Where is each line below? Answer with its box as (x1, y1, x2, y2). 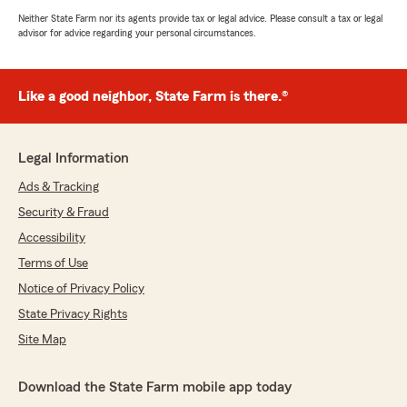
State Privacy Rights (18, 308, 127, 322)
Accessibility (18, 232, 85, 245)
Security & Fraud (18, 206, 109, 220)
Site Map (18, 333, 66, 347)
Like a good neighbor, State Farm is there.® (18, 89, 288, 104)
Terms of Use (18, 257, 88, 271)
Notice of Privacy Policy (18, 283, 144, 296)
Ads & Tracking (18, 181, 99, 194)
